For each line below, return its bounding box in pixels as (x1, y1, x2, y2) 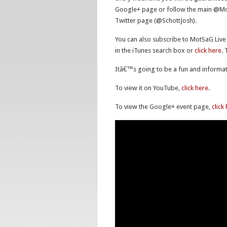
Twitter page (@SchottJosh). (115, 17, 197, 24)
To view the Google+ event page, (115, 103, 212, 110)
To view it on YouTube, (115, 84, 181, 92)
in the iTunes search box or (115, 47, 195, 54)
